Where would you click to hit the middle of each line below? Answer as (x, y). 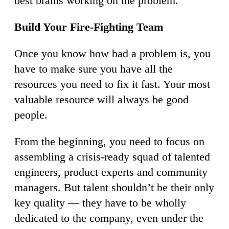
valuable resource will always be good (101, 99)
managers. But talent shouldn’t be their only (114, 187)
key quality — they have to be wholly (100, 202)
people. (31, 114)
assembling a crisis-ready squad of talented (112, 156)
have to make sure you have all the (94, 68)
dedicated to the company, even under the (109, 218)
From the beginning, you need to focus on (109, 141)
